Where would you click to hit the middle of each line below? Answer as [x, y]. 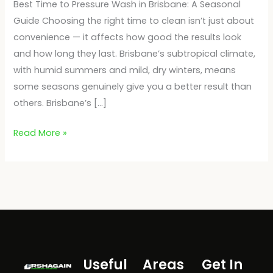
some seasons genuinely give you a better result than [133, 86]
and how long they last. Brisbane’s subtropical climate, [135, 53]
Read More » [41, 133]
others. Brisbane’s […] [60, 103]
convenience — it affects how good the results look [128, 37]
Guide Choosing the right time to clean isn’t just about [134, 20]
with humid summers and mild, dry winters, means [125, 70]
